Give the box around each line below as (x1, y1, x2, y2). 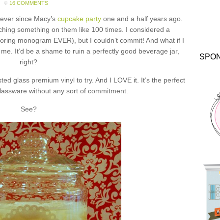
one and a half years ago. (101, 15, 183, 23)
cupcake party (57, 15, 101, 23)
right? (20, 58, 37, 66)
